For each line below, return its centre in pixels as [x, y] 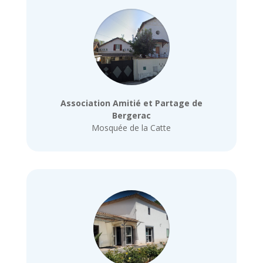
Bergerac [131, 115]
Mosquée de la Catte [131, 127]
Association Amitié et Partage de [131, 103]
